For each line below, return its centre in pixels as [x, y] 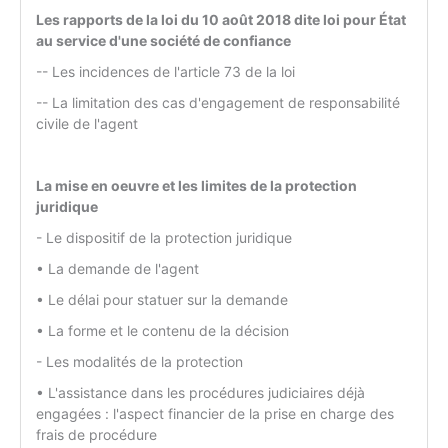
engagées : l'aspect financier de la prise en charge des [215, 414]
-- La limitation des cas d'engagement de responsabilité [218, 103]
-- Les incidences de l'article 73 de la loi [165, 72]
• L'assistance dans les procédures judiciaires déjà [200, 393]
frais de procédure [96, 435]
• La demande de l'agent [117, 269]
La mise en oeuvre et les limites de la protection [196, 186]
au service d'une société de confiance [163, 41]
